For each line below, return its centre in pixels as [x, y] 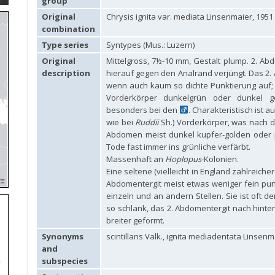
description [66, 73]
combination [68, 29]
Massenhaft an [136, 159]
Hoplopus [183, 159]
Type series [65, 45]
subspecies [65, 261]
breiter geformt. [135, 220]
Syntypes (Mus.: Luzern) [150, 45]
